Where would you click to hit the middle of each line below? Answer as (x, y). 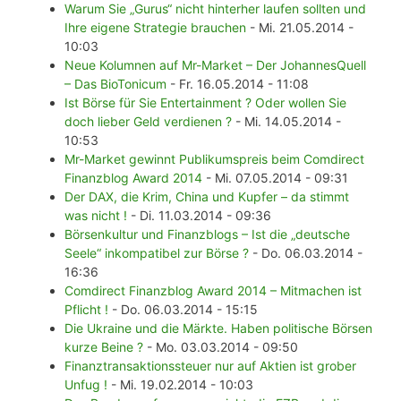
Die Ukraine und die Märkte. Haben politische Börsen (218, 328)
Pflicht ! (86, 310)
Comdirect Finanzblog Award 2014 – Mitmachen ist (213, 291)
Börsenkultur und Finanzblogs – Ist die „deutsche (207, 235)
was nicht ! (96, 216)
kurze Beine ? (104, 347)
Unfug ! (86, 385)
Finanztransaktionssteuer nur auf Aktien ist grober (210, 366)
